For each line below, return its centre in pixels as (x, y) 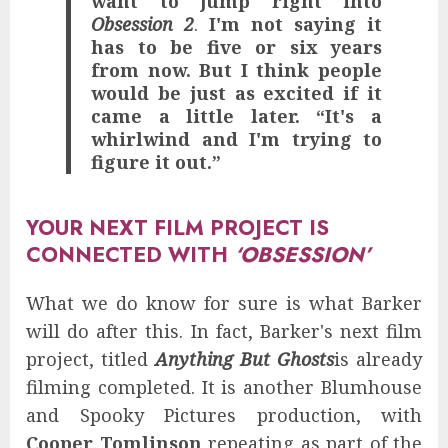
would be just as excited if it (236, 92)
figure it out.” (156, 161)
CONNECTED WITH (130, 255)
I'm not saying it (295, 23)
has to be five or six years (236, 46)
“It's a (349, 115)
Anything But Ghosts (244, 359)
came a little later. (195, 115)
